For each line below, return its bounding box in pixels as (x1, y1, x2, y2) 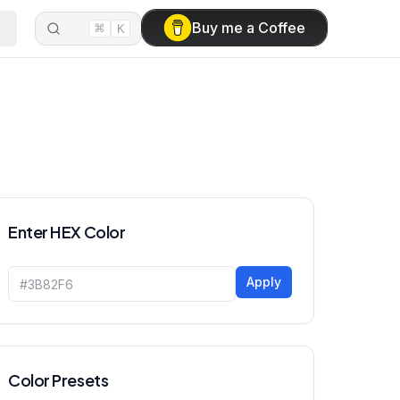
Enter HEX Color (8, 221, 126, 242)
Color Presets (8, 370, 109, 390)
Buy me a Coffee (192, 19, 305, 37)
